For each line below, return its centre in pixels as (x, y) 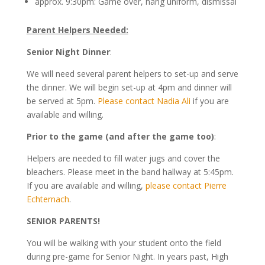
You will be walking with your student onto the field (124, 243)
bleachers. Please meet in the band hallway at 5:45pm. (130, 172)
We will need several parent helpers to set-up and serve (132, 73)
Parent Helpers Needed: (77, 30)
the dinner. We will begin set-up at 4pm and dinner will (129, 87)
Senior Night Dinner (68, 51)
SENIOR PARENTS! (63, 221)
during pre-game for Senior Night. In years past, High (127, 256)
